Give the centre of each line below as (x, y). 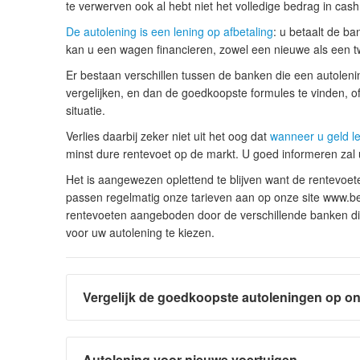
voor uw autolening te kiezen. (140, 233)
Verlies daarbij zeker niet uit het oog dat (166, 136)
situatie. (86, 110)
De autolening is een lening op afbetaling (170, 32)
